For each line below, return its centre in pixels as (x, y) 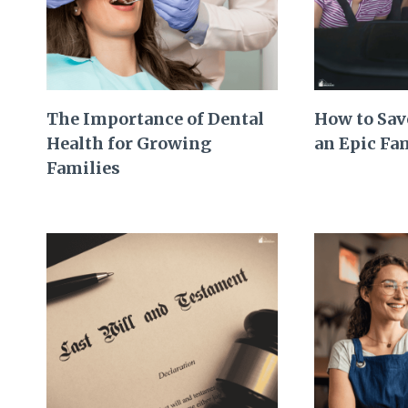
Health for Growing (129, 144)
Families (83, 168)
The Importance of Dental (155, 119)
